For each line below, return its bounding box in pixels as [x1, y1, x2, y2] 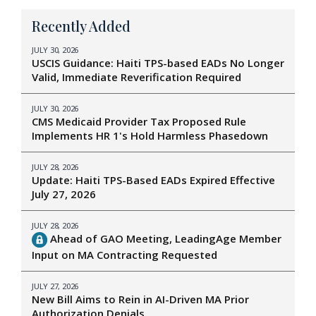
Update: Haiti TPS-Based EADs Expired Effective [32, 173, 275, 188]
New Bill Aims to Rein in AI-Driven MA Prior [32, 292, 249, 307]
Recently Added [32, 16, 130, 36]
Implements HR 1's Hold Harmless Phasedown [32, 128, 271, 143]
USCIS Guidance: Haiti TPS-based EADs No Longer [32, 56, 284, 71]
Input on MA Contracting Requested [32, 248, 217, 262]
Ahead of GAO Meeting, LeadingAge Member [47, 231, 281, 246]
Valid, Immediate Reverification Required [32, 70, 241, 85]
